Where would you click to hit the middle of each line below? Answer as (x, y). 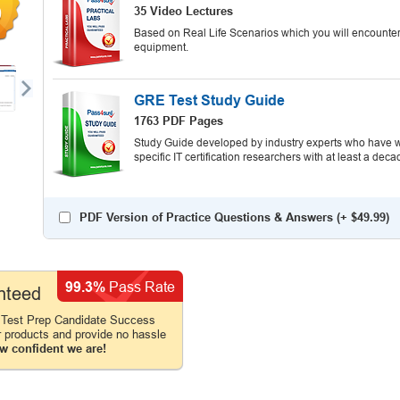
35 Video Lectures (183, 11)
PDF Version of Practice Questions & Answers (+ (215, 217)
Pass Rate (140, 287)
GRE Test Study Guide (209, 100)
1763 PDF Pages (179, 121)
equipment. (161, 47)
